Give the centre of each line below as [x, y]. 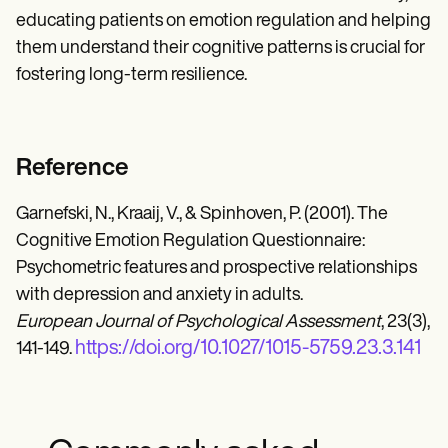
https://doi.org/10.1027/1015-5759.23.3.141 [248, 349]
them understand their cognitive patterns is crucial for [220, 49]
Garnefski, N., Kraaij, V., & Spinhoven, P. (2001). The [202, 215]
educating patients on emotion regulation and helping [223, 22]
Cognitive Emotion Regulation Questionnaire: [190, 242]
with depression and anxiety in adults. [159, 296]
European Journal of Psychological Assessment [198, 323]
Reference [72, 169]
